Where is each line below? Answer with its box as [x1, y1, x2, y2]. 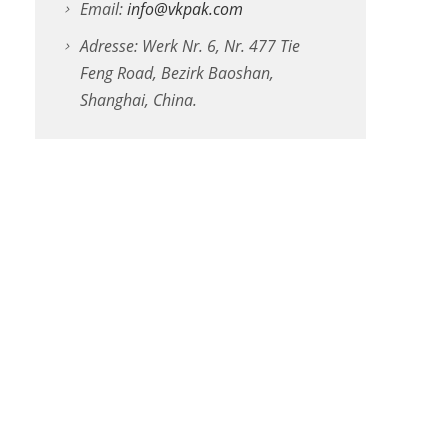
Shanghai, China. [79, 88, 197, 111]
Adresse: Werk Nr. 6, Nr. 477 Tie [79, 34, 300, 57]
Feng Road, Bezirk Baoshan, [79, 61, 274, 84]
